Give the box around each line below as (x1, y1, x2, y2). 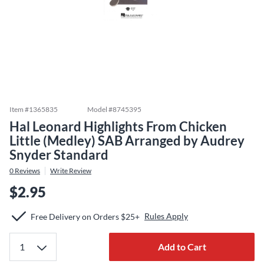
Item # (9, 105, 29, 114)
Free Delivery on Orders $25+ (31, 211, 140, 222)
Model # (87, 105, 113, 114)
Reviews (14, 166, 40, 175)
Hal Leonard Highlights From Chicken (9, 118, 227, 134)
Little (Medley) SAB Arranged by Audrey (9, 133, 245, 148)
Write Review (50, 166, 91, 175)
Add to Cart (157, 241, 206, 252)
